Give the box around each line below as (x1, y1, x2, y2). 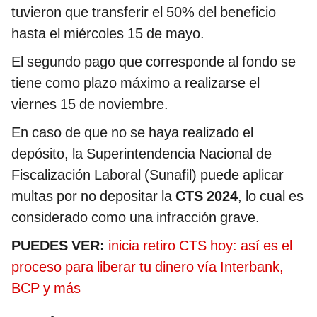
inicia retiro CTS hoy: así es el (108, 237, 292, 255)
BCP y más (11, 279, 81, 297)
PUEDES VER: (11, 237, 108, 255)
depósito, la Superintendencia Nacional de (11, 145, 272, 163)
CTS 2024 (175, 188, 238, 205)
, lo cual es (238, 188, 304, 205)
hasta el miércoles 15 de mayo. (11, 25, 204, 42)
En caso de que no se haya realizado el (11, 124, 253, 142)
